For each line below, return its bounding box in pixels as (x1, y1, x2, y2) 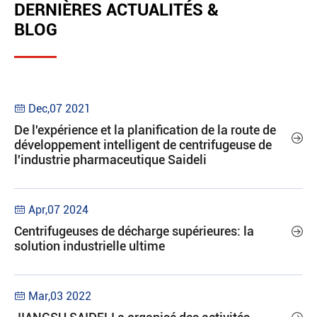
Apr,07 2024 (28, 203, 88, 217)
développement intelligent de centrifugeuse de (14, 137, 272, 152)
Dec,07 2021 (28, 102, 91, 115)
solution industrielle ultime (14, 238, 165, 253)
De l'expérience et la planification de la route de (14, 122, 276, 137)
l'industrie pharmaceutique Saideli (14, 152, 207, 167)
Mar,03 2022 (28, 289, 91, 303)
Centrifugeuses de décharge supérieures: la (14, 224, 254, 238)
